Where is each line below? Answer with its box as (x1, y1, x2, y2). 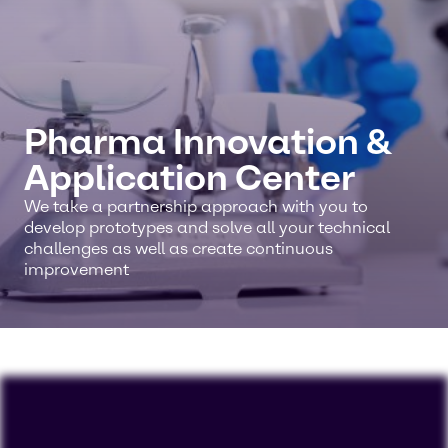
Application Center (24, 156, 355, 199)
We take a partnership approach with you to (24, 197, 368, 216)
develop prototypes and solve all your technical (24, 218, 390, 237)
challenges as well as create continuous (24, 239, 333, 258)
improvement (24, 260, 129, 279)
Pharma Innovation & (24, 120, 391, 163)
